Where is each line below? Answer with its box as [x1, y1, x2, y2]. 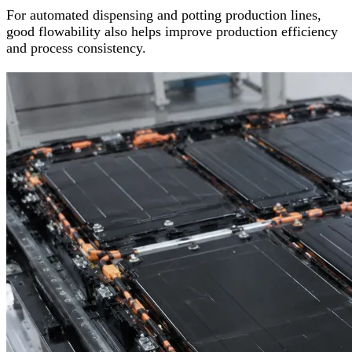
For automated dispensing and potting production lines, [6, 7, 321, 24]
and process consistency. [6, 40, 146, 57]
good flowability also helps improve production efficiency [6, 24, 338, 40]
